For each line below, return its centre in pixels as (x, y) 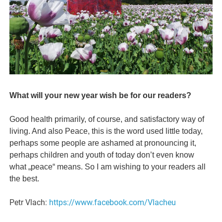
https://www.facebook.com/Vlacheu (113, 202)
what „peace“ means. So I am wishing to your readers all (108, 166)
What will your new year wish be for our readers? (101, 95)
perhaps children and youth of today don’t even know (102, 155)
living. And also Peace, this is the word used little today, (106, 131)
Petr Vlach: (29, 202)
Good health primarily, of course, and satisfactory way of (107, 119)
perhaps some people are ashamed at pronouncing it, (103, 143)
